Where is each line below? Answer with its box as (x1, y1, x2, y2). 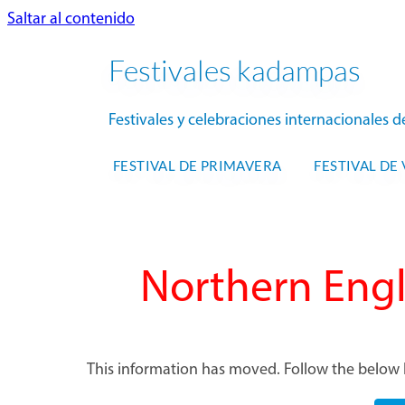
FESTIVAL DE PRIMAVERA (113, 156, 282, 174)
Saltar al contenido (7, 11, 135, 28)
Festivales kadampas (108, 52, 361, 88)
